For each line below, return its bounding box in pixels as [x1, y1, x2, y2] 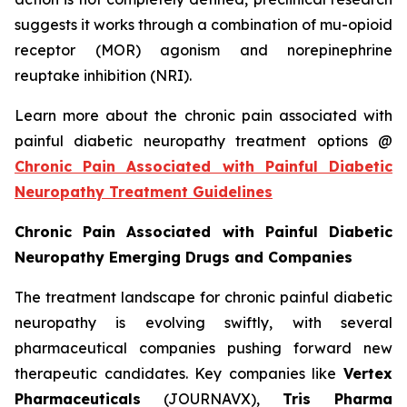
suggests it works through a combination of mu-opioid [15, 15, 392, 35]
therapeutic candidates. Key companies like [15, 364, 343, 383]
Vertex [343, 364, 392, 383]
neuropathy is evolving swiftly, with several [15, 313, 392, 333]
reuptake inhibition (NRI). [15, 66, 192, 85]
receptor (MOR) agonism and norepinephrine [15, 41, 392, 60]
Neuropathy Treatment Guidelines [15, 183, 273, 202]
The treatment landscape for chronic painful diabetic [15, 288, 392, 307]
